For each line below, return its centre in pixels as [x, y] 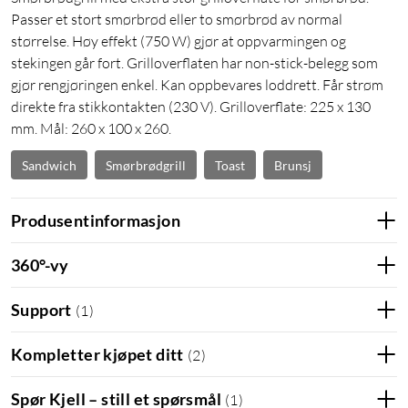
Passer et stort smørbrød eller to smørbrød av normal [177, 20]
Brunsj [293, 165]
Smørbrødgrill [146, 165]
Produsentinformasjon [96, 220]
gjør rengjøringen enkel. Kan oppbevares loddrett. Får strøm [197, 85]
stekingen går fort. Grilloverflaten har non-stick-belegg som [194, 63]
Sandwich [49, 165]
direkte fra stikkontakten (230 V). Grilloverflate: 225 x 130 [191, 107]
